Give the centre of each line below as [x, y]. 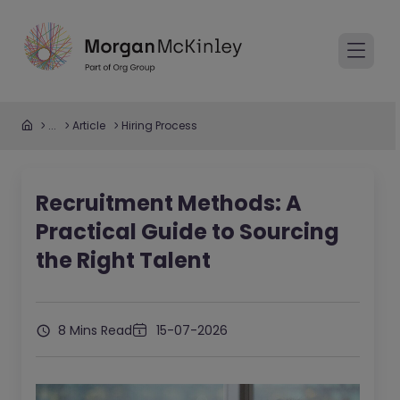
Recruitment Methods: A [169, 203]
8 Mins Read [93, 330]
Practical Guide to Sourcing [187, 232]
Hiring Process [159, 125]
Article [89, 125]
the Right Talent [123, 260]
